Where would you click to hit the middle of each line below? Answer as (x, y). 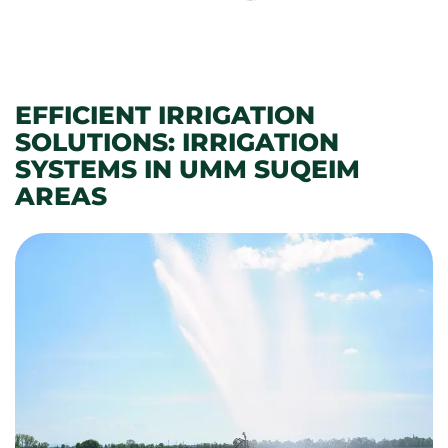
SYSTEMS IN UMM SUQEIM (187, 169)
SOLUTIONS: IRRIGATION (177, 142)
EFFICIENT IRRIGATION (165, 115)
